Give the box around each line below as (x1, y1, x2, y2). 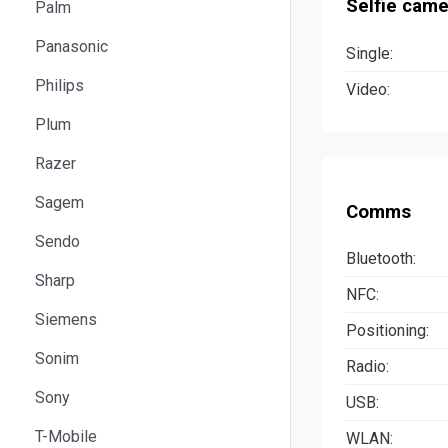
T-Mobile (35, 426, 97, 446)
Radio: (346, 357, 389, 377)
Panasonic (35, 36, 108, 56)
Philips (35, 75, 84, 95)
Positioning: (346, 321, 429, 341)
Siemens (35, 309, 97, 329)
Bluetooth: (346, 249, 416, 269)
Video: (346, 80, 390, 100)
